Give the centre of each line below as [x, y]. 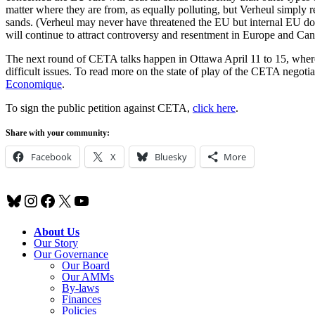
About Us [57, 231]
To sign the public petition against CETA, [99, 108]
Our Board [86, 265]
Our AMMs [88, 276]
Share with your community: [58, 133]
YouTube [103, 200]
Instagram [56, 200]
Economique [34, 84]
